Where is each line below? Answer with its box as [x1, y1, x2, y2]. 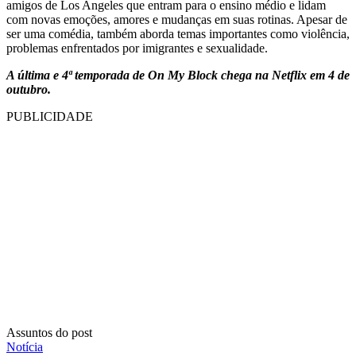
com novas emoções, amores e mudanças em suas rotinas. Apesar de [6, 12, 347, 26]
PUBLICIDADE [6, 109, 93, 123]
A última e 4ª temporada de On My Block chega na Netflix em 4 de [6, 68, 350, 82]
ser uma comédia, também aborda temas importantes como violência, [6, 26, 350, 41]
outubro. [6, 82, 51, 96]
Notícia [6, 339, 43, 354]
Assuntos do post [6, 325, 92, 339]
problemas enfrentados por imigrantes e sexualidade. [6, 41, 268, 55]
